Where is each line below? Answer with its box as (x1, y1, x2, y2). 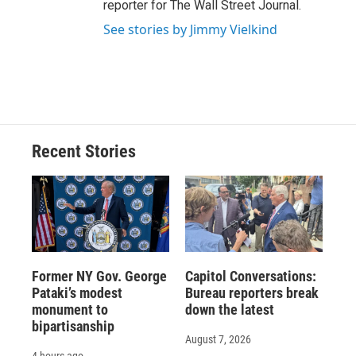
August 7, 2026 (184, 332, 251, 346)
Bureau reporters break (184, 284, 319, 301)
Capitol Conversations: (184, 267, 316, 284)
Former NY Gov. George (32, 267, 167, 284)
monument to (32, 300, 108, 318)
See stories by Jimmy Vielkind (103, 20, 277, 38)
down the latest (184, 300, 274, 318)
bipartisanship (32, 317, 114, 335)
